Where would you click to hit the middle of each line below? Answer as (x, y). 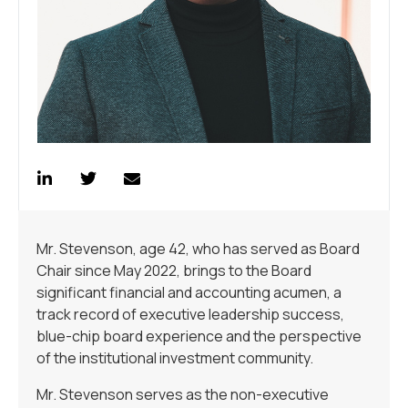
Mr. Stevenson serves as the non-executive (183, 395)
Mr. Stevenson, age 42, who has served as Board (198, 249)
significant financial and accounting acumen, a (189, 293)
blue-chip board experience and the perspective (199, 337)
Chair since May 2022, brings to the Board (174, 271)
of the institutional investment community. (175, 358)
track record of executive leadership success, (190, 315)
